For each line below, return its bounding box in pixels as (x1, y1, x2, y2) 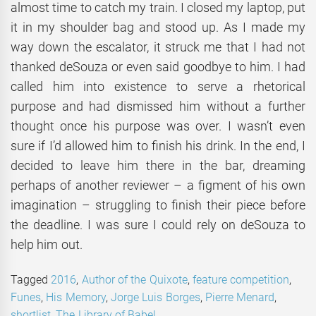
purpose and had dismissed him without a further (11, 99, 305, 114)
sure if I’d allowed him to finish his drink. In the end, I (11, 138, 305, 154)
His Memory (46, 290, 106, 304)
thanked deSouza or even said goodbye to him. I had (11, 59, 305, 75)
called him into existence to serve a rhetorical (11, 79, 305, 95)
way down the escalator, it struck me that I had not (11, 39, 305, 55)
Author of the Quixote (81, 272, 188, 286)
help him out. (11, 237, 83, 253)
